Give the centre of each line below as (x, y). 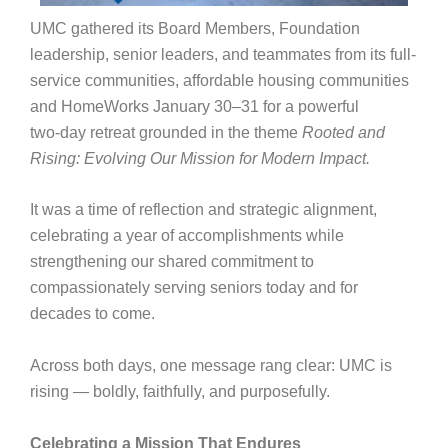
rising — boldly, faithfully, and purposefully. (179, 392)
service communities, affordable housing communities (219, 80)
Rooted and (343, 132)
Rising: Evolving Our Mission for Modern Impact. (199, 158)
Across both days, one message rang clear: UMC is (210, 366)
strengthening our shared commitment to (171, 262)
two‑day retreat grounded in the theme (165, 132)
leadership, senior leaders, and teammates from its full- (222, 54)
